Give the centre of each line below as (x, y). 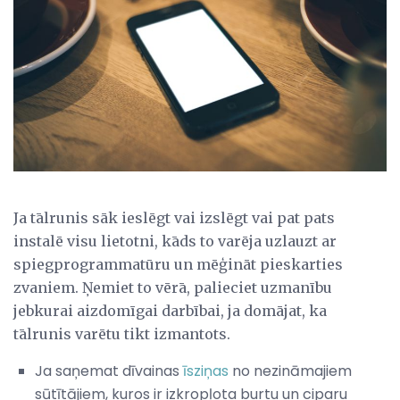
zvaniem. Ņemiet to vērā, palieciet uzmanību (173, 288)
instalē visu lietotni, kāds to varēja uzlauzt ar (175, 242)
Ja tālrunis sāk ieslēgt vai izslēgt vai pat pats (174, 218)
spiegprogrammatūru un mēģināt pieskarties (178, 265)
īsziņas (206, 371)
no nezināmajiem (290, 371)
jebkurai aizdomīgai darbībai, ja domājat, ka (170, 311)
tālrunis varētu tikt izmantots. (122, 334)
